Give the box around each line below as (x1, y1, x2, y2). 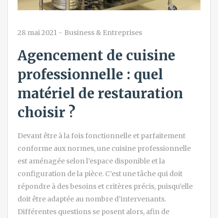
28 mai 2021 (18, 28, 57, 37)
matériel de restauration (18, 84, 183, 102)
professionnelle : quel (18, 65, 163, 83)
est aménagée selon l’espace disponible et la (18, 156, 165, 165)
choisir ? (18, 103, 75, 121)
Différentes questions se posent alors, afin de (18, 207, 169, 216)
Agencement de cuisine (18, 46, 175, 64)
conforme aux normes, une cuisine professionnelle (18, 144, 191, 153)
